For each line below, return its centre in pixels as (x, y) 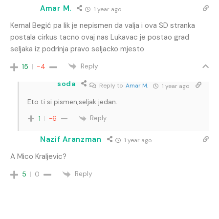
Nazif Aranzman (71, 140)
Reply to (111, 86)
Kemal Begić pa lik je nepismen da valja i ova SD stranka (103, 26)
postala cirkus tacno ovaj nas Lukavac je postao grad (100, 37)
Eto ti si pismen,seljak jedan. (72, 102)
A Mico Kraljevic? (38, 157)
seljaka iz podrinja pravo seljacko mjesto (77, 49)
